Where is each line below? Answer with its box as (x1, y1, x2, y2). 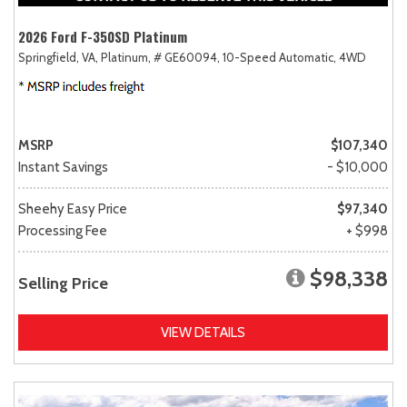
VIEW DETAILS (161, 323, 245, 341)
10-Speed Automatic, (223, 49, 336, 65)
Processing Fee (18, 222, 107, 239)
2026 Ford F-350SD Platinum (18, 25, 187, 46)
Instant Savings (18, 158, 108, 175)
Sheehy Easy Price (18, 200, 127, 217)
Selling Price (18, 273, 108, 293)
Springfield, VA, (18, 49, 98, 65)
